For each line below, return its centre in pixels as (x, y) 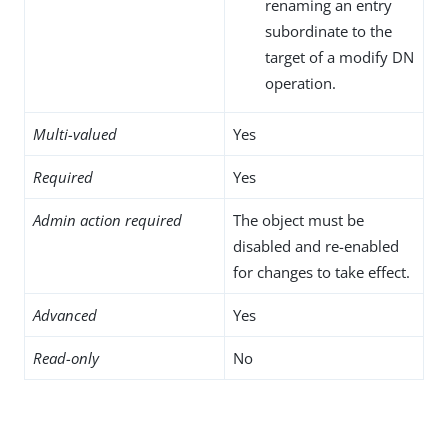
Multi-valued (75, 133)
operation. (300, 82)
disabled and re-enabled (316, 245)
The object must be (298, 219)
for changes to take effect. (321, 271)
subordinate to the (328, 30)
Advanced (65, 314)
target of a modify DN (339, 56)
